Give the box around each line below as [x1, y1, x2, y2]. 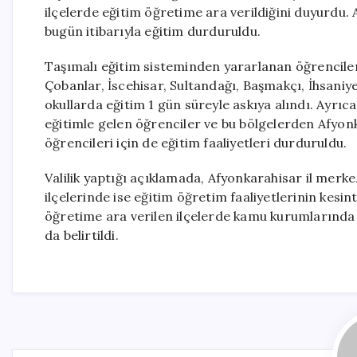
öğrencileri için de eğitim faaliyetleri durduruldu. [45, 135, 347, 151]
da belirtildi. [45, 227, 119, 243]
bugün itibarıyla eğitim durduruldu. [45, 23, 261, 39]
